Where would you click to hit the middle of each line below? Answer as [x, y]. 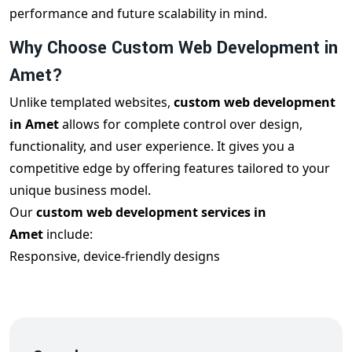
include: [70, 235]
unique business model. [80, 191]
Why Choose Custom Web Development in [174, 48]
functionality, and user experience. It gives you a [152, 147]
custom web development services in [151, 213]
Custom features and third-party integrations [144, 279]
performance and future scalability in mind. [138, 14]
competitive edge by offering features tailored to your [170, 169]
